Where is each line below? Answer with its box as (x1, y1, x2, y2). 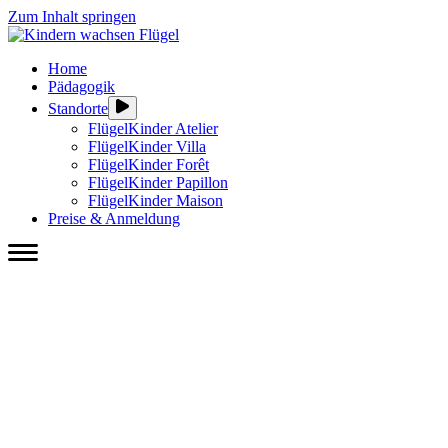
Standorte (48, 100, 108, 117)
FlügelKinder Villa (88, 138, 206, 155)
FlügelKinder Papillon (88, 174, 228, 191)
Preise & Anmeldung (48, 210, 180, 227)
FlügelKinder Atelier (88, 120, 218, 137)
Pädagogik (48, 78, 115, 95)
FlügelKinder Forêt (88, 156, 209, 173)
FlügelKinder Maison (88, 192, 223, 209)
